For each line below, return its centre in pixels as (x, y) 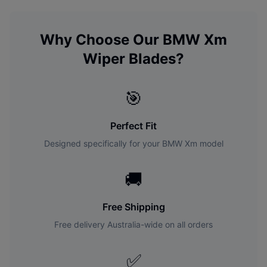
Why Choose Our (101, 40)
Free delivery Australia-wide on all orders (133, 224)
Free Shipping (133, 207)
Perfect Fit (133, 126)
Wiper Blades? (133, 59)
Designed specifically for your (103, 143)
